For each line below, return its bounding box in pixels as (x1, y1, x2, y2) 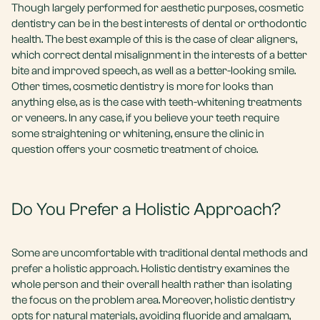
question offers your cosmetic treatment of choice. (11, 143, 258, 156)
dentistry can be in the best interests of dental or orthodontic (11, 17, 306, 30)
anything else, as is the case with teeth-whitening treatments (11, 96, 302, 109)
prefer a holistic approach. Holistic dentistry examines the (11, 262, 289, 275)
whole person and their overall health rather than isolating (11, 278, 292, 291)
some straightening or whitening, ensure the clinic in (11, 127, 264, 140)
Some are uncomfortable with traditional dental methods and (11, 246, 308, 259)
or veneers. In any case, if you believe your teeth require (11, 111, 279, 124)
